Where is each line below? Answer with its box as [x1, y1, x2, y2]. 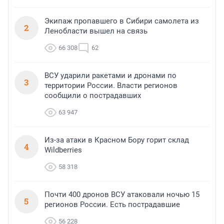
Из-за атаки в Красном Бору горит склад [44, 135, 189, 145]
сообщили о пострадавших [44, 91, 141, 100]
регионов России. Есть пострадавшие [44, 200, 180, 209]
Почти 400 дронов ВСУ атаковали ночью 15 [44, 190, 199, 199]
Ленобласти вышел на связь [44, 26, 147, 36]
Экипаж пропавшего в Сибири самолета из [44, 16, 199, 26]
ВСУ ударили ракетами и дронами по [44, 71, 176, 80]
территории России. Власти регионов [44, 81, 177, 90]
